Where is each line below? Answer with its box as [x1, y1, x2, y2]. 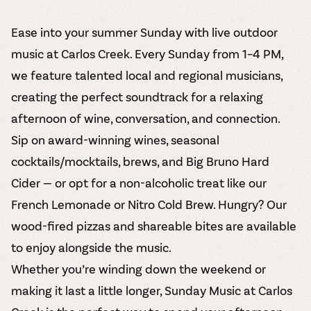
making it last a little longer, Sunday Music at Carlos [11, 283, 292, 299]
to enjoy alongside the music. [11, 239, 171, 255]
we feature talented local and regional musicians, [11, 67, 283, 83]
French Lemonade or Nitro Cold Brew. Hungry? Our [11, 196, 287, 212]
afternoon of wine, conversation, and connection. [11, 110, 280, 126]
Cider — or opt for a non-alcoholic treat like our [11, 175, 267, 191]
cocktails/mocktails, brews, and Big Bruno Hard [11, 153, 269, 169]
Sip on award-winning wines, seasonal [11, 132, 219, 148]
